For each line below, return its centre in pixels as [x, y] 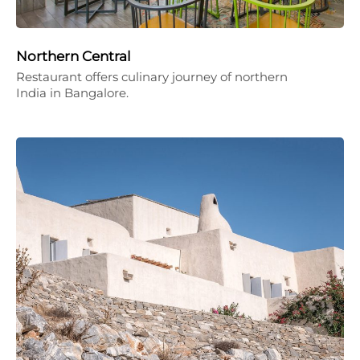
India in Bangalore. [72, 92]
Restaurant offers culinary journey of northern [152, 76]
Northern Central [74, 56]
